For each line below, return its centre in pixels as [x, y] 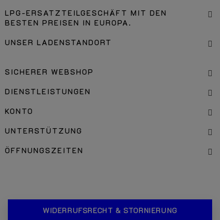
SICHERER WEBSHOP [49, 72]
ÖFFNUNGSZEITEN [44, 150]
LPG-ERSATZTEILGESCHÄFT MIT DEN [86, 13]
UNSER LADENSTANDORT [58, 42]
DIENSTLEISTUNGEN [48, 91]
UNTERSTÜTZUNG [44, 131]
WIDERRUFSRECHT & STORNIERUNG [110, 210]
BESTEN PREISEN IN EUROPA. [68, 23]
